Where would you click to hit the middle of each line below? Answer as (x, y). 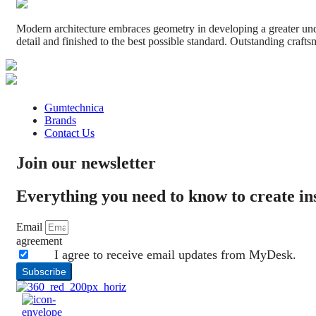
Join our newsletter (86, 163)
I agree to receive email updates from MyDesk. (175, 254)
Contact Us (69, 133)
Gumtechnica (74, 107)
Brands (60, 120)
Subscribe (44, 271)
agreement (39, 241)
